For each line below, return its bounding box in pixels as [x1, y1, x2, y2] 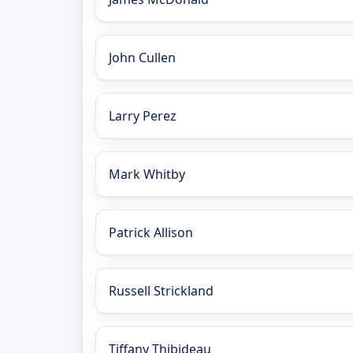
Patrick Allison [109, 223, 193, 241]
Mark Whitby [109, 165, 185, 183]
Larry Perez [109, 106, 176, 124]
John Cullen [109, 48, 176, 66]
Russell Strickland [109, 281, 214, 299]
